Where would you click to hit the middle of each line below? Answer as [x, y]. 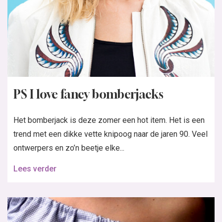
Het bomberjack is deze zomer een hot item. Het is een [109, 120]
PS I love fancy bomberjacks [88, 94]
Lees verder [35, 168]
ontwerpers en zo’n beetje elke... [69, 148]
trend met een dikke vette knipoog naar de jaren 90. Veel [111, 134]
